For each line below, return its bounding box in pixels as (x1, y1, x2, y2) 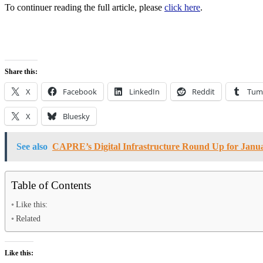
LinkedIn (129, 86, 160, 97)
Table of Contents (11, 178, 91, 191)
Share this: (5, 67, 38, 76)
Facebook (63, 86, 97, 97)
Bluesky (63, 110, 90, 122)
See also (16, 141, 48, 151)
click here (164, 2, 200, 12)
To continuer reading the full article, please (5, 2, 164, 12)
